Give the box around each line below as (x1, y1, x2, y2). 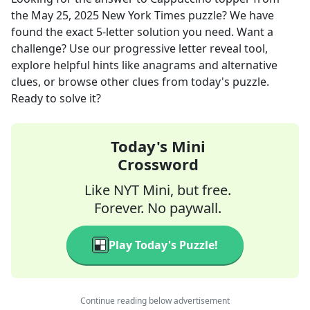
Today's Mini (110, 136, 206, 156)
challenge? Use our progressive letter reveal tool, (11, 41, 268, 56)
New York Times (102, 8, 185, 23)
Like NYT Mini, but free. (84, 181, 231, 199)
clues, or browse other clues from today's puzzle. (11, 74, 269, 89)
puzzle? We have (185, 8, 274, 23)
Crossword (117, 154, 199, 174)
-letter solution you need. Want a (102, 24, 273, 39)
